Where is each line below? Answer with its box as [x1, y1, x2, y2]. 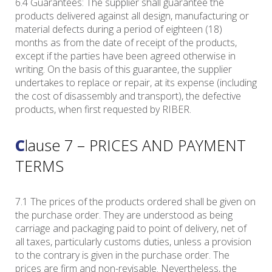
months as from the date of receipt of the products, [15, 36, 237, 50]
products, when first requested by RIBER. [15, 103, 191, 117]
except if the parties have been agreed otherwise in [15, 49, 236, 63]
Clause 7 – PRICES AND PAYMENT [15, 135, 25, 156]
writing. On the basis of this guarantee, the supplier [15, 63, 232, 76]
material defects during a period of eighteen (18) [15, 22, 222, 36]
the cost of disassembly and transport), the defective [15, 89, 241, 103]
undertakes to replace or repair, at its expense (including [15, 76, 257, 90]
